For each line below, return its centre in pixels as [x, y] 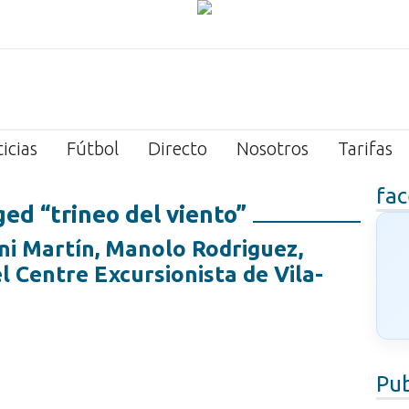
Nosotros [273, 148]
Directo [178, 148]
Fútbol [93, 148]
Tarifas [365, 148]
